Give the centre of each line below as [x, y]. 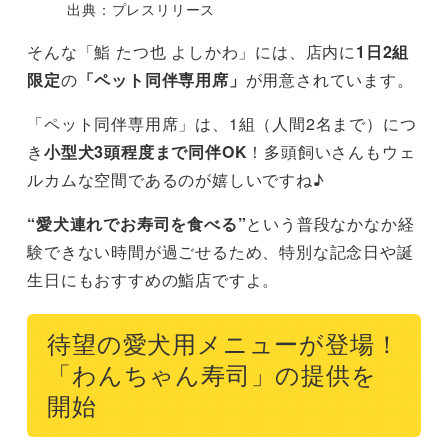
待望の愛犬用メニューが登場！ [223, 344]
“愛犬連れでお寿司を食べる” [137, 223]
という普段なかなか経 [330, 223]
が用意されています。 [329, 79]
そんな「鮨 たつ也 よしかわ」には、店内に [191, 51]
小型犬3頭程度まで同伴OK [146, 151]
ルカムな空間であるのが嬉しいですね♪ [176, 179]
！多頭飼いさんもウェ [331, 151]
